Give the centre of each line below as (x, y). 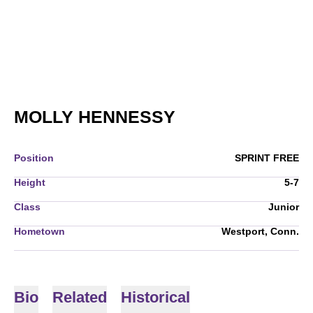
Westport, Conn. (260, 231)
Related (80, 297)
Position (34, 158)
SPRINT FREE (267, 158)
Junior (284, 207)
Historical (155, 297)
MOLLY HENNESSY (95, 117)
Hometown (39, 231)
